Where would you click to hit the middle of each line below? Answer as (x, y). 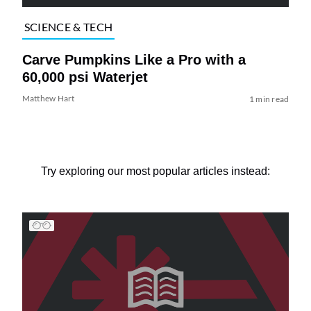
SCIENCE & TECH (68, 27)
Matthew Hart (48, 98)
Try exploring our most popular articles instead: (155, 171)
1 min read (269, 99)
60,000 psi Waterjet (85, 77)
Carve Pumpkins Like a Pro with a (134, 59)
